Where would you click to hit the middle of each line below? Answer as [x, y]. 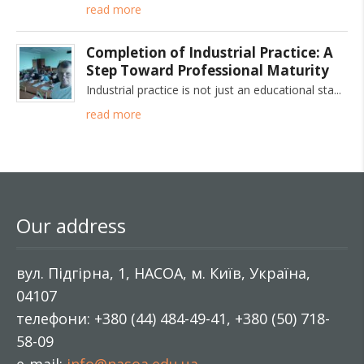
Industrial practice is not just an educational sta [210, 90]
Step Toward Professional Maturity [208, 70]
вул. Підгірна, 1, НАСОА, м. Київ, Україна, [163, 273]
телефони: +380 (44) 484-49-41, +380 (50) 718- [173, 318]
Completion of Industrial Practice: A [210, 52]
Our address [71, 225]
